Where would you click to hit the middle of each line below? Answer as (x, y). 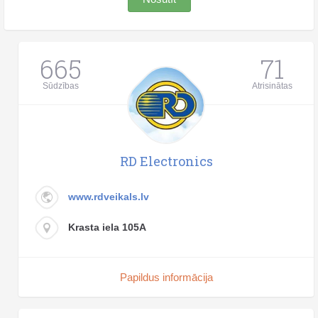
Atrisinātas (272, 86)
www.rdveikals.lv (109, 196)
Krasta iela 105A (107, 227)
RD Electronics (166, 161)
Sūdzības (61, 86)
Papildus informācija (166, 277)
